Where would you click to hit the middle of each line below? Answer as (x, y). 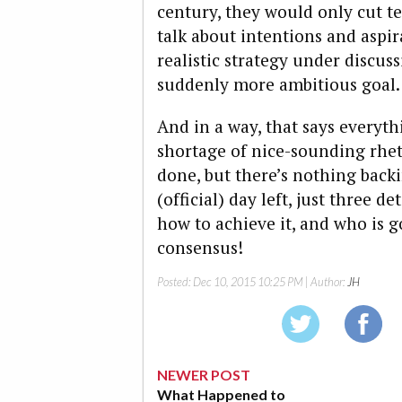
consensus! (200, 247)
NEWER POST (204, 374)
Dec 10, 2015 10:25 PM (248, 281)
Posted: (175, 281)
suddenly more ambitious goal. (279, 84)
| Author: (325, 281)
